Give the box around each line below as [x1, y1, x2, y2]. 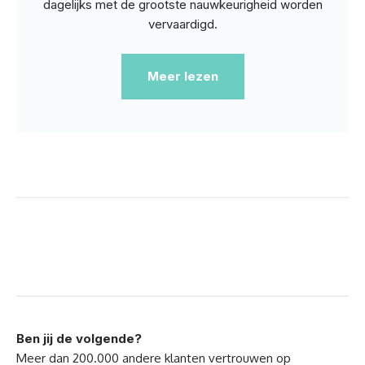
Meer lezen [147, 68, 218, 85]
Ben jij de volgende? [16, 331, 142, 347]
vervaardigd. [147, 16, 218, 33]
